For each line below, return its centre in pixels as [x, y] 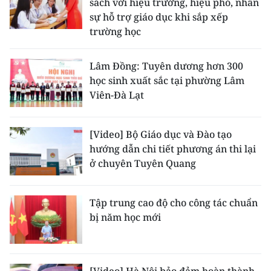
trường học [115, 31]
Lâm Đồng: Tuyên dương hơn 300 [166, 66]
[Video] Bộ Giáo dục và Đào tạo [161, 134]
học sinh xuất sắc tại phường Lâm [167, 80]
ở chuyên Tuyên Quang [143, 163]
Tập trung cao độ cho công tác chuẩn [174, 202]
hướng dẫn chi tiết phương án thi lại [173, 149]
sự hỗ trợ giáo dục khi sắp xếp [159, 17]
